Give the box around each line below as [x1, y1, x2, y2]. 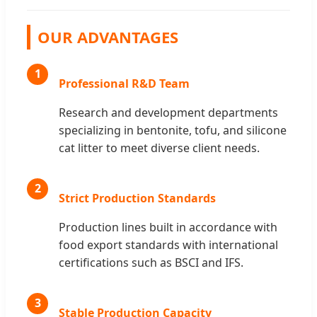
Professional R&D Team [59, 75, 190, 91]
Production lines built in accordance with [59, 219, 277, 235]
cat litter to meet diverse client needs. [59, 139, 260, 156]
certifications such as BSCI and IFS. [59, 254, 243, 270]
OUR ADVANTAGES [38, 25, 178, 47]
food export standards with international [59, 236, 278, 253]
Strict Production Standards [59, 190, 216, 206]
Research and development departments [59, 104, 278, 120]
